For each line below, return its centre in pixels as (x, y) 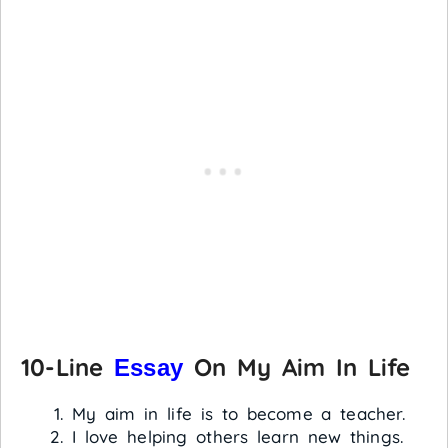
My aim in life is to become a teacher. (238, 413)
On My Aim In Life (297, 367)
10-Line (67, 367)
